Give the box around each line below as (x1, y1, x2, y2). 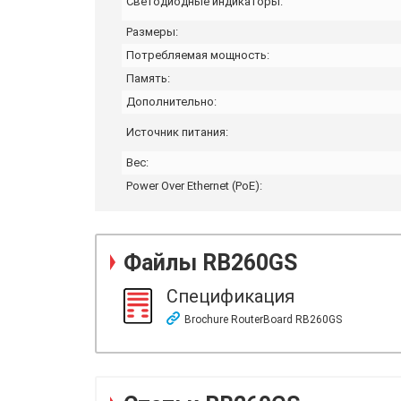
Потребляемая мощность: (126, 47, 269, 62)
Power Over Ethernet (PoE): (126, 178, 262, 192)
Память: (126, 71, 170, 85)
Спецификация (166, 285, 294, 307)
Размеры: (126, 24, 178, 38)
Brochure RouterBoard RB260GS (184, 312, 342, 326)
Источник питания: (126, 124, 228, 139)
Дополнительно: (126, 94, 217, 108)
